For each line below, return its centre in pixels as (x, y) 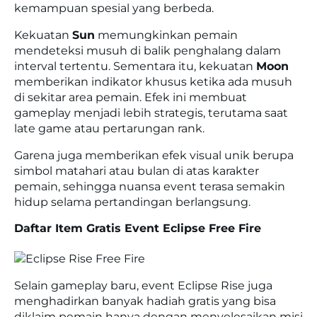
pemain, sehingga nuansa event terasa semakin (150, 187)
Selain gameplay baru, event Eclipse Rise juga (143, 285)
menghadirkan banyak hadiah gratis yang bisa (145, 301)
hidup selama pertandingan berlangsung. (132, 202)
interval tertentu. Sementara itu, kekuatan (135, 67)
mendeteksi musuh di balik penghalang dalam (148, 51)
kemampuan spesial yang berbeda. (114, 8)
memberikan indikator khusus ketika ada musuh (153, 82)
